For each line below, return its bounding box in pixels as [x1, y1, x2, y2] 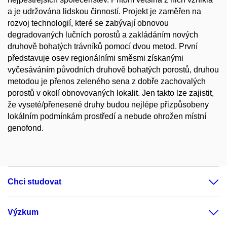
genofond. [8, 124, 44, 132]
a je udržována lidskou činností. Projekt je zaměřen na [8, 7, 201, 16]
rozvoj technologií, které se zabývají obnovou [8, 19, 169, 27]
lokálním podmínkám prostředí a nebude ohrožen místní [8, 112, 206, 121]
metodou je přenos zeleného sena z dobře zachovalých [8, 77, 206, 86]
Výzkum [8, 207, 39, 216]
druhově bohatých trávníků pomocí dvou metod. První [8, 42, 198, 51]
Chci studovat [8, 177, 61, 186]
